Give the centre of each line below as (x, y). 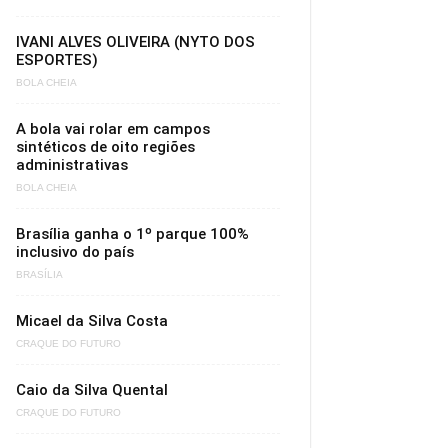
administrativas (72, 165)
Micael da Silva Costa (92, 321)
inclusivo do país (75, 252)
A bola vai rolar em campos (113, 129)
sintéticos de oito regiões (105, 147)
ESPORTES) (57, 60)
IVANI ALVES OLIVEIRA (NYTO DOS (135, 42)
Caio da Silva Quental (92, 390)
